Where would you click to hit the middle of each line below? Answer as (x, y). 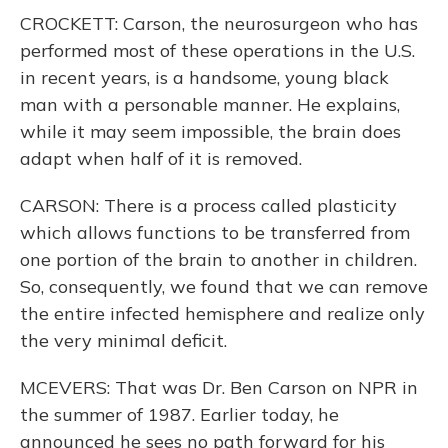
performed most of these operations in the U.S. (217, 50)
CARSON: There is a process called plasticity (208, 205)
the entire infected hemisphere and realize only (222, 313)
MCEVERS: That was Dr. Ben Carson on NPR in (219, 387)
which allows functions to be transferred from (215, 232)
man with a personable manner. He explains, (210, 104)
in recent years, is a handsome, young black (204, 77)
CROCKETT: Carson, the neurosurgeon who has (219, 23)
